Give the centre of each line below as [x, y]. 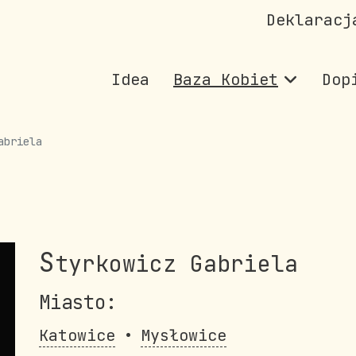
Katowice [77, 335]
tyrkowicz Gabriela [176, 263]
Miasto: [78, 302]
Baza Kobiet [226, 79]
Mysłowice [184, 335]
